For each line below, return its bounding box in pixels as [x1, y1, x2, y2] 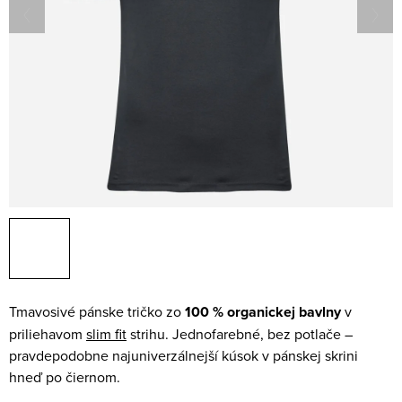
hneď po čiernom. [9, 367, 120, 387]
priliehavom [9, 324, 86, 344]
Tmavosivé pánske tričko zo [9, 301, 185, 321]
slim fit [86, 324, 127, 344]
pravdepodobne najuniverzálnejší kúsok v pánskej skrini [9, 345, 358, 365]
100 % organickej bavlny [185, 301, 341, 322]
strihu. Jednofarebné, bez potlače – [127, 324, 353, 344]
